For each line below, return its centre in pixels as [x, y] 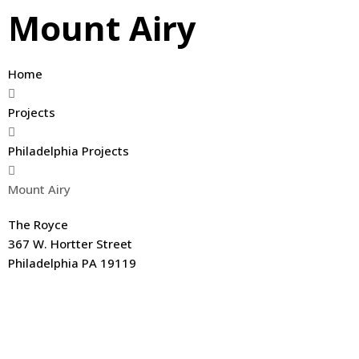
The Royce [38, 224]
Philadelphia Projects [69, 151]
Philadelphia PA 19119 [72, 263]
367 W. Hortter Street [70, 244]
